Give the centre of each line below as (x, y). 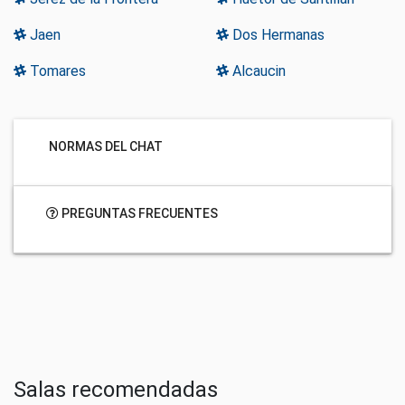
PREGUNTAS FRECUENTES (138, 213)
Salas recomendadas (116, 390)
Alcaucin (257, 71)
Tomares (56, 71)
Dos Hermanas (277, 35)
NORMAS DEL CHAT (104, 146)
